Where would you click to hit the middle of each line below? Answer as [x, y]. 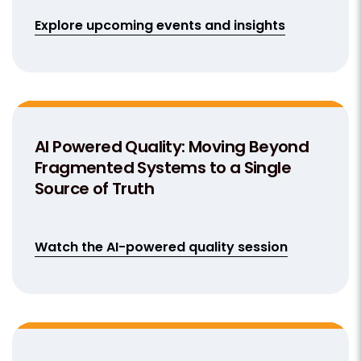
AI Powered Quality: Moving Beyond [172, 146]
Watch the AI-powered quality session [161, 247]
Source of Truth [94, 188]
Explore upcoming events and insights [160, 25]
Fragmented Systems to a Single [163, 167]
